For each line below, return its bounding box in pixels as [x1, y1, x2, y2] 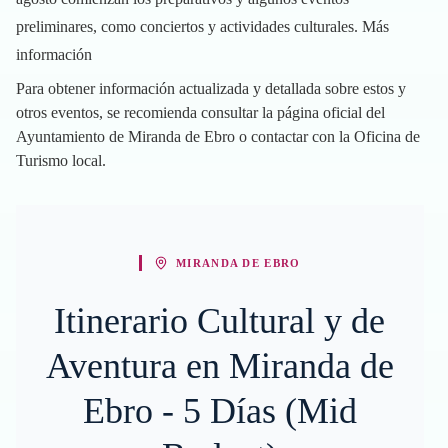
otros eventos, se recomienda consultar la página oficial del [16, 104, 385, 121]
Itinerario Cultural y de [54, 301, 386, 341]
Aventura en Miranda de [45, 346, 394, 386]
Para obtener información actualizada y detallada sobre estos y [16, 80, 406, 97]
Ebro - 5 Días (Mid [82, 391, 357, 431]
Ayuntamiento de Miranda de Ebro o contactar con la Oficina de [16, 128, 420, 145]
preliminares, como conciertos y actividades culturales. [16, 18, 362, 35]
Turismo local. [16, 152, 106, 169]
